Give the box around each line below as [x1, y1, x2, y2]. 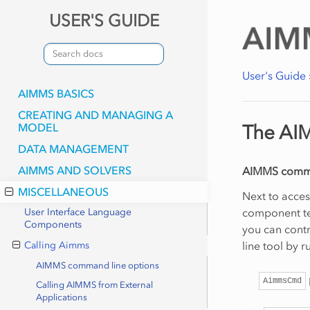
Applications [36, 292, 88, 303]
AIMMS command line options [36, 259, 160, 271]
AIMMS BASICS [17, 86, 94, 101]
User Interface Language [24, 206, 131, 219]
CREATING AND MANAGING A [17, 108, 173, 122]
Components [24, 219, 82, 231]
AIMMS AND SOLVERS [17, 163, 131, 178]
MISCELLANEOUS [17, 185, 109, 199]
